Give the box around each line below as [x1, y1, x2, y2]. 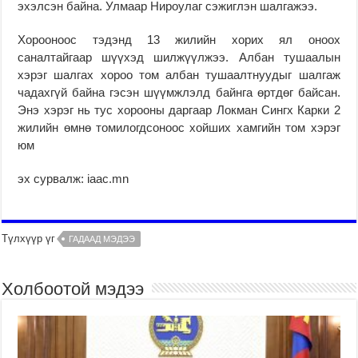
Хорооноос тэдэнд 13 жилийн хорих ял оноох [18, 32, 340, 46]
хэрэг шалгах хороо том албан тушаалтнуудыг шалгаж [18, 67, 340, 82]
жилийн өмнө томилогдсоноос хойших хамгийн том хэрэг [18, 120, 340, 134]
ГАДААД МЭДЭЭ [69, 233, 136, 244]
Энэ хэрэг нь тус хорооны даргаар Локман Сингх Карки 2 [18, 102, 340, 117]
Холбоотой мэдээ [2, 278, 145, 299]
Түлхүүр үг [2, 232, 56, 245]
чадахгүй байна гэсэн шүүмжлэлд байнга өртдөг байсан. [18, 85, 340, 99]
